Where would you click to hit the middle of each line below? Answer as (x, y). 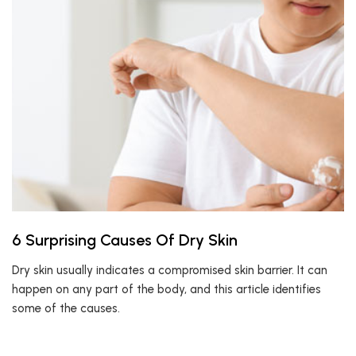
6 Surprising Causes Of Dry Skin (125, 240)
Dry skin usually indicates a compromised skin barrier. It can (170, 270)
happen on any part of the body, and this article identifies (166, 289)
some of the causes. (66, 308)
